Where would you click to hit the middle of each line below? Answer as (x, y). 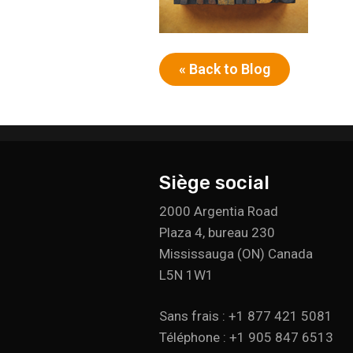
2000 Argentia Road (219, 211)
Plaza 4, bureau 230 (217, 232)
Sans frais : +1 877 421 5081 (246, 316)
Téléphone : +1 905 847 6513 (246, 337)
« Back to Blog (225, 69)
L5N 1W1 (186, 275)
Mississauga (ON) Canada (236, 253)
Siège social (214, 182)
